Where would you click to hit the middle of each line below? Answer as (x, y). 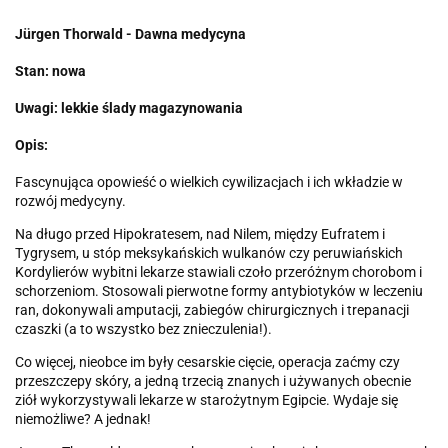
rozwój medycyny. (70, 201)
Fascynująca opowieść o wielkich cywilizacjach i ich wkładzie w (209, 182)
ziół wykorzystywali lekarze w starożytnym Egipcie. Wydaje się (206, 400)
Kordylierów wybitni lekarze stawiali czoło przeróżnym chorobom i (218, 272)
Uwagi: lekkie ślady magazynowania (129, 108)
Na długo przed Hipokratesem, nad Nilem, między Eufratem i (200, 234)
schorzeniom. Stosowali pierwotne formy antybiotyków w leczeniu (219, 291)
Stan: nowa (50, 71)
